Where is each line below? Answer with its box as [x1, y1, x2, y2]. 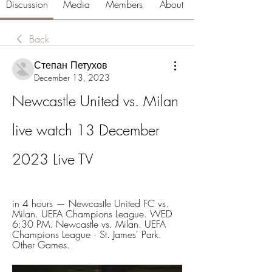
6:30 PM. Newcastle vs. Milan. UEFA [12, 217, 166, 231]
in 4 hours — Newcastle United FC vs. [12, 197, 169, 211]
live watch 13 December [12, 120, 160, 140]
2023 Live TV [12, 149, 93, 169]
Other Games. [12, 238, 70, 252]
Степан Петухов [34, 58, 107, 72]
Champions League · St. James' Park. [12, 228, 161, 242]
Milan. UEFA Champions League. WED [12, 207, 172, 221]
